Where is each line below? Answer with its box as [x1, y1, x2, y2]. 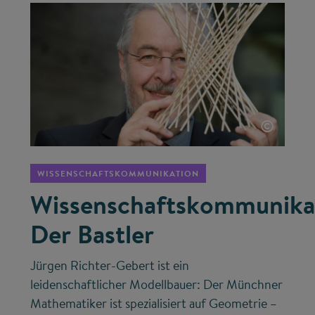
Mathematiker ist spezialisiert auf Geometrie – [30, 294, 278, 312]
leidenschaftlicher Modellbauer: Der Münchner [30, 275, 283, 293]
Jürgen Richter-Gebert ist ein [30, 256, 190, 274]
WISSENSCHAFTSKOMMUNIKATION [37, 167, 200, 179]
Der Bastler [30, 216, 155, 252]
